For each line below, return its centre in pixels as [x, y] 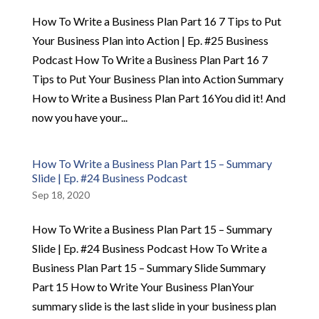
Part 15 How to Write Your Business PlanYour [143, 286]
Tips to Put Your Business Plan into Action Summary [157, 78]
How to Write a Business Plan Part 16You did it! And [158, 98]
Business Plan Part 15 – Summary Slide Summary [148, 267]
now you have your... [79, 117]
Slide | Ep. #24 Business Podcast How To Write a [149, 248]
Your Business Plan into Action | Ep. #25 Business [150, 40]
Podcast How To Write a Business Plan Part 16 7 [150, 59]
